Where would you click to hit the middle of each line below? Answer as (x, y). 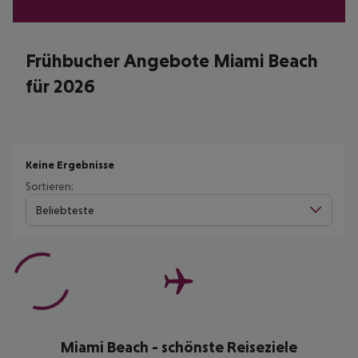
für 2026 (60, 86)
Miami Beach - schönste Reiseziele (179, 347)
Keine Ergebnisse (70, 165)
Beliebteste (65, 210)
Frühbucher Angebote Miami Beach (172, 60)
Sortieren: (50, 186)
